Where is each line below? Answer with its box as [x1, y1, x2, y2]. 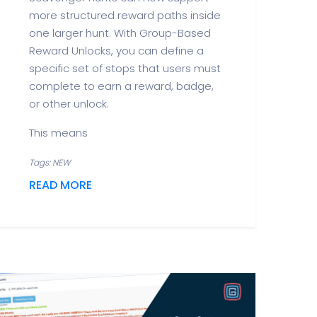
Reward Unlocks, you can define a [29, 43, 204, 58]
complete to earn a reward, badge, [29, 79, 214, 93]
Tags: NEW [29, 156, 70, 168]
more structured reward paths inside [29, 8, 221, 23]
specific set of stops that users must [29, 61, 221, 76]
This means [29, 125, 88, 140]
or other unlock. [29, 96, 109, 111]
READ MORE [29, 177, 92, 193]
